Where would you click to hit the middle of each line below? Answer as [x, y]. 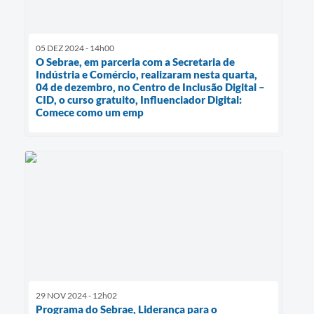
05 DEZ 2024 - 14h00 [75, 48]
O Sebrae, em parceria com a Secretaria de [135, 62]
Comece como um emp [90, 112]
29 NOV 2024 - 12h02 [76, 295]
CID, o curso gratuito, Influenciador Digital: [139, 100]
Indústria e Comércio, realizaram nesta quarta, [146, 75]
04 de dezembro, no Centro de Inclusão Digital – [150, 87]
